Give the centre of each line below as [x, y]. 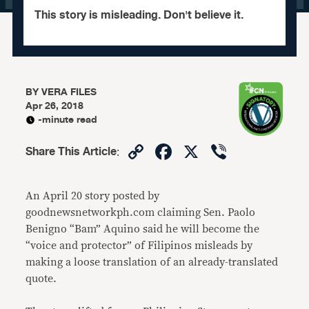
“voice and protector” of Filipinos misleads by [139, 246]
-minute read [68, 120]
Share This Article [71, 152]
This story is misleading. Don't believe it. [139, 15]
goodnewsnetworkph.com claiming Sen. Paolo [141, 212]
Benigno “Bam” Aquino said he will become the [143, 229]
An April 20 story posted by [93, 196]
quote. [41, 279]
